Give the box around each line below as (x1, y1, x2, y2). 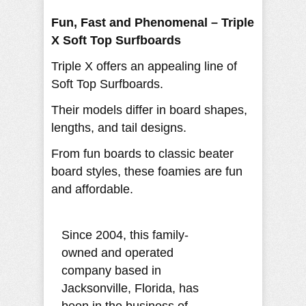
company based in (61, 264, 161, 278)
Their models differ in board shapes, (51, 103, 247, 117)
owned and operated (61, 246, 173, 260)
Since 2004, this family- (61, 228, 189, 242)
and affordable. (51, 182, 133, 197)
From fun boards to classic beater (51, 147, 234, 161)
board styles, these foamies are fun (51, 165, 242, 179)
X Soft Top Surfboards (51, 33, 181, 48)
